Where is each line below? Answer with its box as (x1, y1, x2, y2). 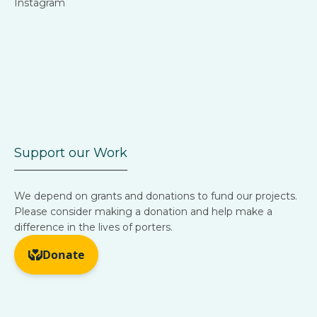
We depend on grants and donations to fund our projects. (14, 190, 297, 202)
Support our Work (14, 145, 127, 161)
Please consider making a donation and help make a (14, 205, 272, 218)
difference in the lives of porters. (14, 221, 173, 234)
